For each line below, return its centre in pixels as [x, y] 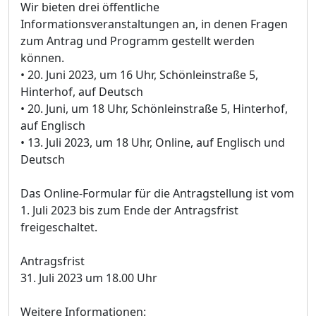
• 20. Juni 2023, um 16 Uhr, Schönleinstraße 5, [139, 74]
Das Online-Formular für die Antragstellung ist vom [157, 193]
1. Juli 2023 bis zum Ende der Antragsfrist [129, 210]
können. [42, 57]
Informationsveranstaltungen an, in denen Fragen [154, 24]
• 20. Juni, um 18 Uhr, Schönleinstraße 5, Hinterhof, [154, 108]
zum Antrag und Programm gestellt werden [138, 41]
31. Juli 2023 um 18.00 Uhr [89, 278]
